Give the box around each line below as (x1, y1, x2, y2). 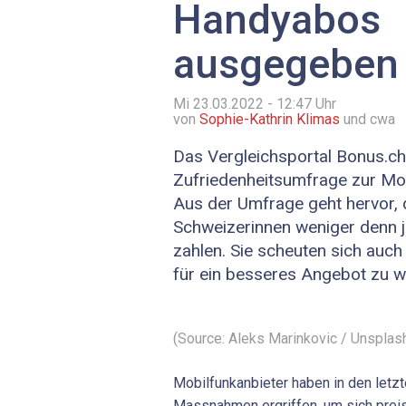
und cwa (340, 111, 395, 129)
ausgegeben (173, 40, 399, 89)
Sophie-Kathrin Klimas (199, 111, 340, 129)
